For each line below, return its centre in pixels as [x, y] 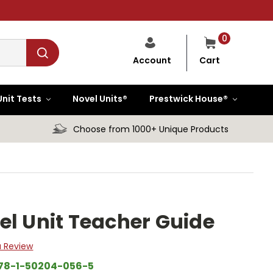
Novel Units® [100, 99]
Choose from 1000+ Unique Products [151, 129]
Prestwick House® [189, 99]
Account [152, 61]
